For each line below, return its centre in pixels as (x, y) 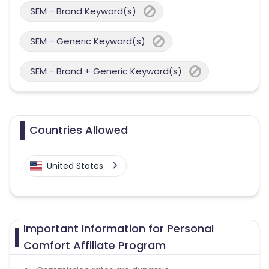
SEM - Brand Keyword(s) (83, 11)
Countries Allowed (79, 130)
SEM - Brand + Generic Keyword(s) (106, 71)
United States (75, 166)
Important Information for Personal (118, 228)
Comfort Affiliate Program (94, 245)
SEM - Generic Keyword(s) (88, 41)
